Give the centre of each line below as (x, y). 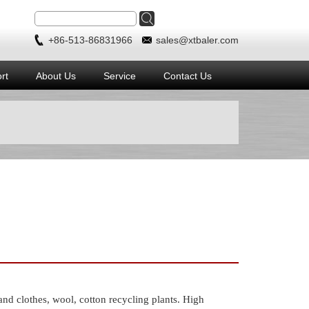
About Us (56, 76)
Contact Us (188, 76)
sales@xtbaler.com (197, 40)
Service (120, 76)
